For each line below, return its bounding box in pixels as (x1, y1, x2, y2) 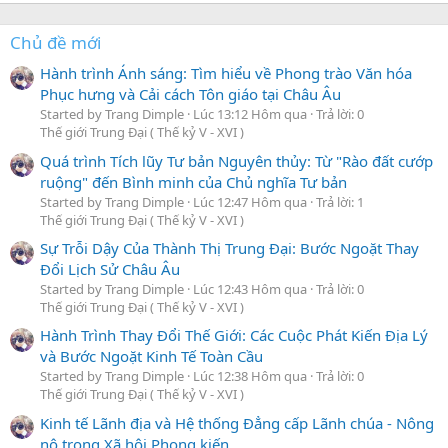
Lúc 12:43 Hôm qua (193, 279, 307, 298)
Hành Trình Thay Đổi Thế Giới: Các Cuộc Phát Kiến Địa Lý (40, 325, 428, 346)
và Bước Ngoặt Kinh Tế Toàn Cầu (40, 346, 263, 367)
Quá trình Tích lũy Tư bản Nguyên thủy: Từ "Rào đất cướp (40, 150, 433, 171)
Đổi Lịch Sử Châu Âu (40, 258, 180, 279)
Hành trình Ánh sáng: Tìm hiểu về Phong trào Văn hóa (40, 63, 412, 84)
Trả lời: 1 (316, 192, 364, 211)
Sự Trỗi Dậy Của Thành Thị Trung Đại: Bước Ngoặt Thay (40, 237, 419, 258)
